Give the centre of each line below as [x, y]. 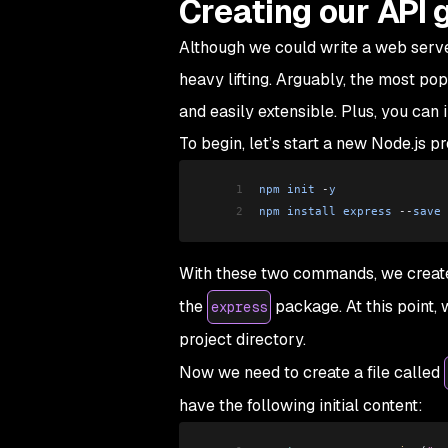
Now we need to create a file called [311, 372]
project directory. [242, 339]
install [307, 211]
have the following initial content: [300, 405]
